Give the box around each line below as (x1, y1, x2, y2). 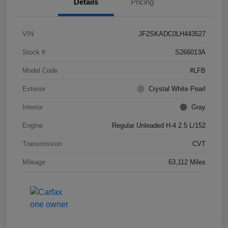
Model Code (22, 66, 58, 74)
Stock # (22, 48, 45, 56)
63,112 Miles (168, 158, 206, 166)
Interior (22, 103, 43, 111)
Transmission (22, 139, 62, 148)
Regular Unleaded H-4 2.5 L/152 (112, 121, 206, 129)
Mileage (22, 158, 45, 166)
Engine (22, 121, 43, 129)
